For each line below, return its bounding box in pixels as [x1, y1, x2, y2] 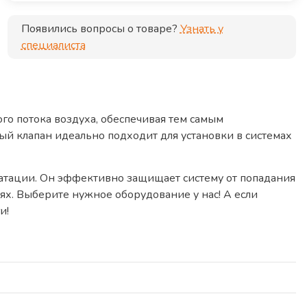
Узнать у [180, 21, 223, 36]
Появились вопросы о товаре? [21, 21, 177, 36]
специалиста [21, 38, 86, 53]
